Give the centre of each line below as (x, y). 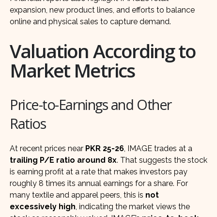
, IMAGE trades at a (158, 148)
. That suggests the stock (162, 160)
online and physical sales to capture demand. (90, 22)
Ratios (28, 123)
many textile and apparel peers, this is (77, 195)
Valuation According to (103, 51)
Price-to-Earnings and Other (91, 104)
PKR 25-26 (105, 148)
